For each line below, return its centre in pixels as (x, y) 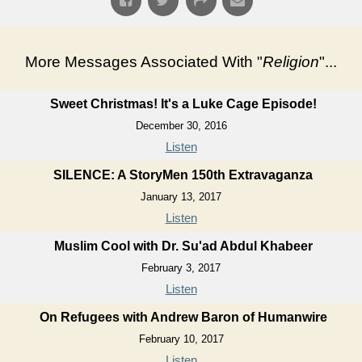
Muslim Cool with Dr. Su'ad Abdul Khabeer (183, 246)
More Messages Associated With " (144, 61)
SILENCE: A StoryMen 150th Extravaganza (183, 175)
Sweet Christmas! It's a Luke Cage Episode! (183, 103)
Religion (291, 61)
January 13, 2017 (181, 196)
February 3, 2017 (181, 267)
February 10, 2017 (181, 339)
